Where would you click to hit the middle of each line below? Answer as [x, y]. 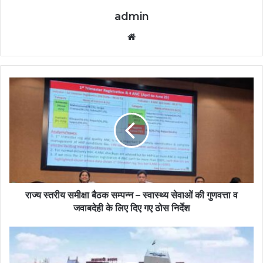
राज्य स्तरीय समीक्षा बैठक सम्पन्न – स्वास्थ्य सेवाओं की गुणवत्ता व [131, 195]
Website [155, 36]
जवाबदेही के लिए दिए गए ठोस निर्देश [131, 208]
